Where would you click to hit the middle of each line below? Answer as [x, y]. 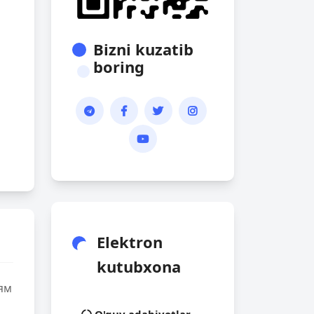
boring [119, 67]
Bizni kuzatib [143, 49]
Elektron [130, 242]
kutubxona [139, 266]
